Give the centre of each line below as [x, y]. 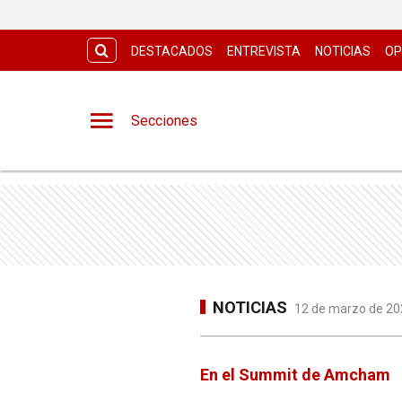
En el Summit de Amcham [295, 375]
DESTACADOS [172, 51]
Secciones [164, 120]
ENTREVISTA [264, 51]
